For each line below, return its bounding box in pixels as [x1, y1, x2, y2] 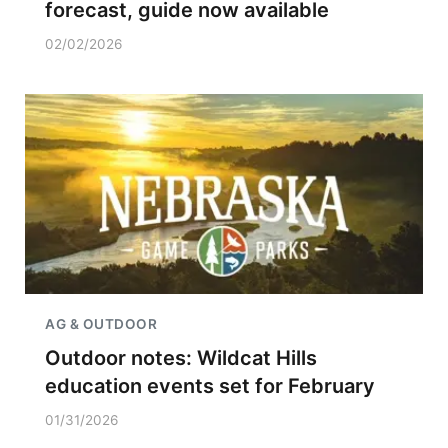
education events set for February [45, 374, 375, 398]
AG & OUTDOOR [45, 316, 157, 332]
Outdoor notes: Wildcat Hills [45, 346, 317, 370]
